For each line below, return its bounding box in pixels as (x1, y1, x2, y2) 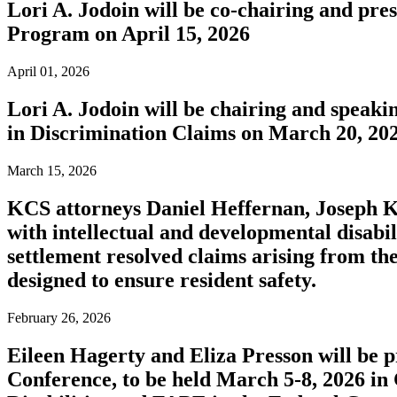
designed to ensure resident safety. (7, 268, 316, 292)
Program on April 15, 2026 (7, 22, 250, 46)
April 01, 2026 (7, 64, 90, 80)
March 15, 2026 (7, 162, 97, 178)
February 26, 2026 (7, 309, 111, 325)
